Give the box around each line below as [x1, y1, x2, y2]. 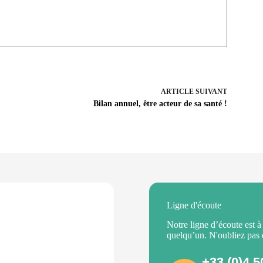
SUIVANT [193, 87, 227, 96]
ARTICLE [160, 87, 194, 96]
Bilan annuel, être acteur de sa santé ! [93, 99, 227, 108]
